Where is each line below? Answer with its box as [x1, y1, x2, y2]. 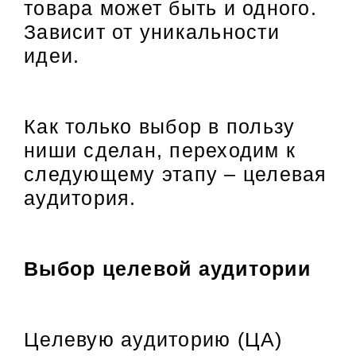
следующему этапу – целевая [24, 163, 327, 186]
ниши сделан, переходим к [24, 139, 296, 162]
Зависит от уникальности [24, 21, 280, 44]
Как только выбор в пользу [24, 115, 296, 138]
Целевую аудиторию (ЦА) [24, 327, 283, 350]
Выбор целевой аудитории [24, 257, 311, 280]
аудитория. [24, 187, 137, 210]
